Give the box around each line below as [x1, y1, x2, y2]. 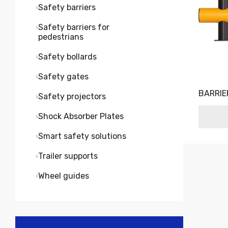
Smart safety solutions [38, 131, 126, 141]
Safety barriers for [38, 22, 109, 32]
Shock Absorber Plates [38, 111, 124, 121]
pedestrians [38, 32, 83, 42]
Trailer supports [38, 151, 98, 161]
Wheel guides [38, 170, 89, 181]
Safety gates [38, 71, 89, 81]
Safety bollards [38, 51, 97, 62]
